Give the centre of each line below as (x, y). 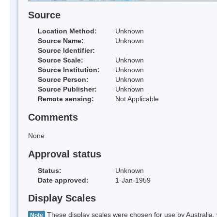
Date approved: (63, 180)
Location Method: (67, 31)
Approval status (65, 154)
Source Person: (63, 80)
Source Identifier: (66, 51)
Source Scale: (61, 60)
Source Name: (61, 41)
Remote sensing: (66, 99)
